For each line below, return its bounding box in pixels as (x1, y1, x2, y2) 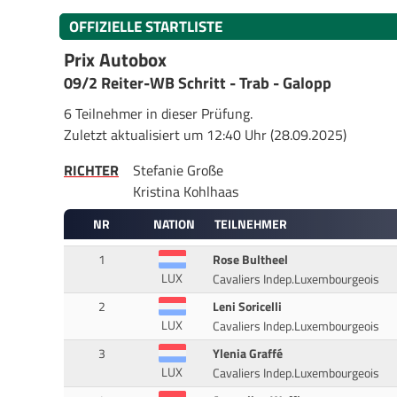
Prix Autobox (64, 45, 167, 74)
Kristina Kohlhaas (133, 180, 238, 202)
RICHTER (64, 159, 119, 181)
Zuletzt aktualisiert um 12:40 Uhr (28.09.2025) (64, 123, 346, 145)
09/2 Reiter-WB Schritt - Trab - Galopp (64, 71, 331, 96)
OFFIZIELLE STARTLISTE (69, 14, 222, 38)
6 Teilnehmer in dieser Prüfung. (64, 102, 253, 124)
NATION (152, 214, 195, 234)
